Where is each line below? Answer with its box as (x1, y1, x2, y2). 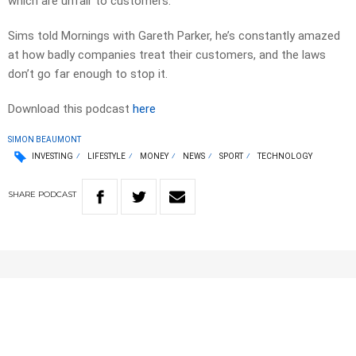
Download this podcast (8, 102, 133, 117)
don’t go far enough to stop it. (8, 67, 168, 82)
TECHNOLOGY (257, 152, 312, 161)
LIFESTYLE (87, 152, 126, 161)
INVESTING (32, 152, 73, 161)
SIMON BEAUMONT (8, 135, 81, 145)
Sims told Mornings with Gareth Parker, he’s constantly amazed (8, 29, 340, 44)
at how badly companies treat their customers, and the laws (8, 48, 326, 63)
